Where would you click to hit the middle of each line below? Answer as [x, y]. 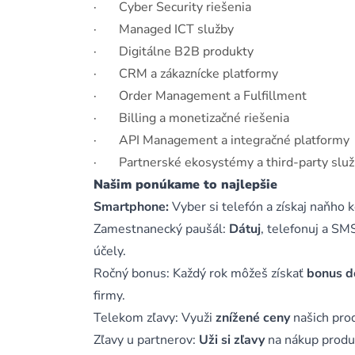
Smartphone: [131, 207]
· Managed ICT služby [164, 29]
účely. [110, 251]
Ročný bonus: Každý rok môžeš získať [200, 273]
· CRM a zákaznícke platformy [186, 74]
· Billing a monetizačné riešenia [191, 118]
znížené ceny [253, 318]
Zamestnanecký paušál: [161, 229]
